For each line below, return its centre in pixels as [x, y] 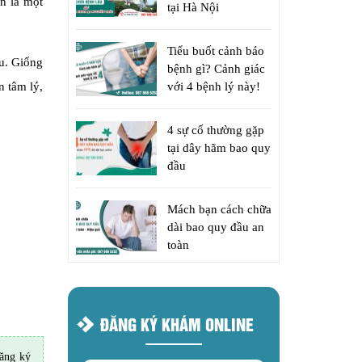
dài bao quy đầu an [215, 227]
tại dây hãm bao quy [219, 148]
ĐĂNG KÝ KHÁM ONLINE [177, 324]
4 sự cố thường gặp [215, 130]
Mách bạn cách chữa [219, 209]
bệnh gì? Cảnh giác [216, 69]
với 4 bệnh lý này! [213, 86]
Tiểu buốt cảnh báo [215, 51]
